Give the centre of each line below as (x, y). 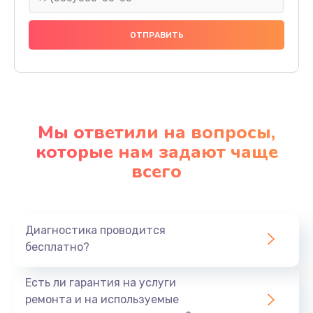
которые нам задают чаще (156, 152)
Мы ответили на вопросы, (156, 132)
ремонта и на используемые (102, 299)
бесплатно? (57, 247)
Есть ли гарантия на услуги (101, 282)
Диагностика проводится (95, 230)
